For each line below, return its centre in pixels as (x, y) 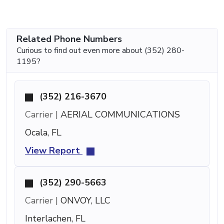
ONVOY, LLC (84, 201)
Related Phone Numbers (69, 39)
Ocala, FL (43, 133)
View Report (54, 151)
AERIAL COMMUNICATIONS (119, 115)
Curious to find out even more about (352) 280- (100, 51)
